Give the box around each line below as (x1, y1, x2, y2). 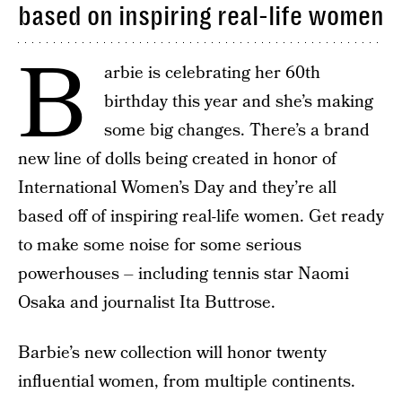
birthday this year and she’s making (104, 90, 373, 114)
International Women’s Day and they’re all (18, 176, 336, 200)
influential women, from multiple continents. (18, 370, 355, 394)
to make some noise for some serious (18, 233, 301, 258)
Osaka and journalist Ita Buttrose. (18, 291, 275, 315)
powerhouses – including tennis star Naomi (18, 262, 349, 286)
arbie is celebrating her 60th (104, 61, 320, 85)
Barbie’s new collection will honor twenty (18, 341, 327, 365)
